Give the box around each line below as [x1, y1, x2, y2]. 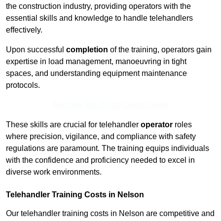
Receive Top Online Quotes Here [53, 101, 168, 110]
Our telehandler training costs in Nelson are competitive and [6, 209, 215, 218]
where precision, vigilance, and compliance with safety [6, 132, 196, 141]
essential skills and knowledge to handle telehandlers [6, 14, 193, 23]
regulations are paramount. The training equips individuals [6, 144, 209, 153]
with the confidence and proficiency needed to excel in [6, 156, 195, 165]
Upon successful [6, 45, 66, 54]
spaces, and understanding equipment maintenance [6, 69, 187, 78]
